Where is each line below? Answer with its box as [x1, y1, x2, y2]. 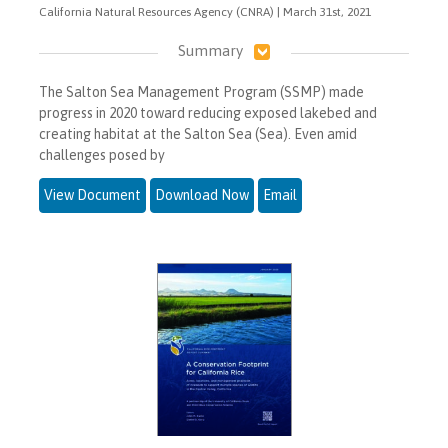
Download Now [155, 187, 249, 204]
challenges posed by [39, 147, 165, 164]
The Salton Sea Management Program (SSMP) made [39, 84, 364, 101]
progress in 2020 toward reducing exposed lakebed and [39, 105, 377, 122]
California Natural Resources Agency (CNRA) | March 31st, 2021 [39, 4, 371, 19]
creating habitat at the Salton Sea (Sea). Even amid [39, 126, 357, 143]
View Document [44, 187, 141, 204]
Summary [177, 41, 243, 59]
